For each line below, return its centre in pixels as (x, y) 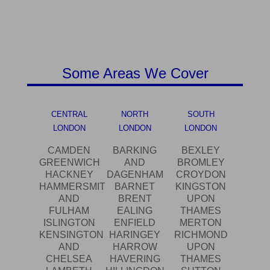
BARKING (135, 151)
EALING (135, 211)
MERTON (201, 223)
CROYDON (201, 175)
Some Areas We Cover (135, 74)
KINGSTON (201, 187)
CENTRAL (69, 115)
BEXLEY (201, 151)
